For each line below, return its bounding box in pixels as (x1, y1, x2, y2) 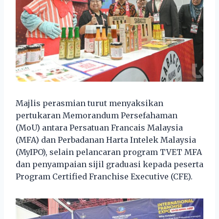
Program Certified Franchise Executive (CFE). (16, 171, 193, 181)
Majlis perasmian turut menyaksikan (16, 98, 163, 108)
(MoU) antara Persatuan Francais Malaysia (16, 122, 183, 132)
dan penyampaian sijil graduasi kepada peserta (16, 159, 203, 169)
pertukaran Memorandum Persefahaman (16, 110, 177, 120)
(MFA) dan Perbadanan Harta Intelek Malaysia (16, 134, 196, 145)
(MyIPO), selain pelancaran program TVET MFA (16, 147, 202, 157)
